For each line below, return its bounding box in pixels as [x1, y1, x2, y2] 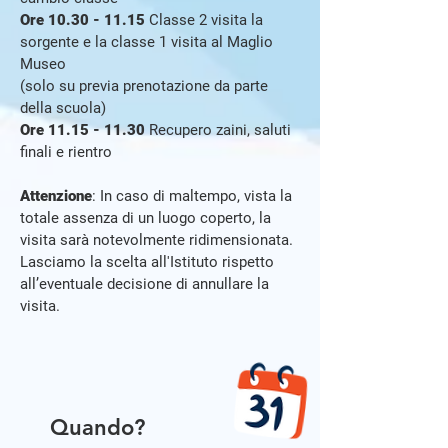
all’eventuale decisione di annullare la [20, 275, 269, 293]
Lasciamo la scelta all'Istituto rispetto [20, 253, 274, 271]
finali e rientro [20, 143, 112, 161]
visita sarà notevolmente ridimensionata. [20, 231, 293, 249]
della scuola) [20, 99, 106, 117]
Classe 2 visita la [145, 11, 263, 29]
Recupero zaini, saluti [145, 121, 291, 139]
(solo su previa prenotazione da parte [20, 77, 268, 95]
